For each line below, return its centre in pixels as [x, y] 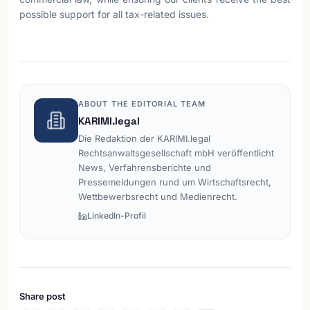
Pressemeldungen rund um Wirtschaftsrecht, [175, 182]
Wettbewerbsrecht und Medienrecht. [158, 197]
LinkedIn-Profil [117, 216]
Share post [43, 296]
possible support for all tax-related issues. [114, 14]
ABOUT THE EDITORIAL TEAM [142, 104]
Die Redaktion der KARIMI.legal [144, 138]
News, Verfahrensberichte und [145, 167]
